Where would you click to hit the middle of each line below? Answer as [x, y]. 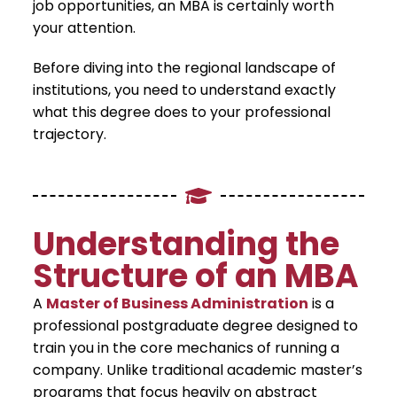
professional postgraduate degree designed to [195, 326]
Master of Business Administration [177, 304]
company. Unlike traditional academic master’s [198, 370]
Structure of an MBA [196, 276]
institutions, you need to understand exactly [184, 90]
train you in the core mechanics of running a [186, 348]
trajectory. [70, 135]
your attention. [84, 28]
